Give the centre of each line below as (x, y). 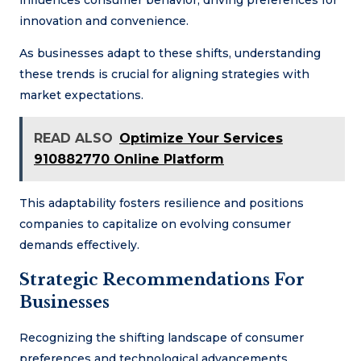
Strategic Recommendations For (162, 280)
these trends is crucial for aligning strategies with (164, 74)
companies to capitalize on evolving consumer (155, 224)
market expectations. (81, 95)
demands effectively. (79, 245)
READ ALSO (73, 138)
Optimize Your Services (201, 138)
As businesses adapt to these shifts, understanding (170, 53)
